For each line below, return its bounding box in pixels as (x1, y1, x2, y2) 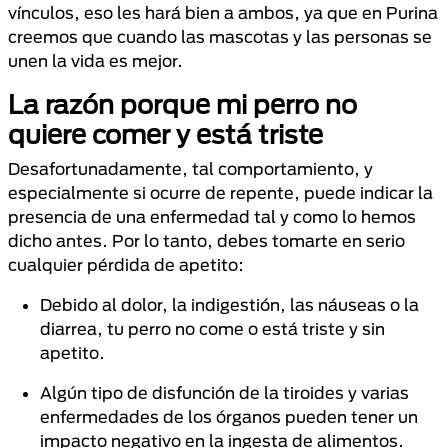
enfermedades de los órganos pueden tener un (40, 407, 418, 426)
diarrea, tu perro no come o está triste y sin (40, 319, 385, 338)
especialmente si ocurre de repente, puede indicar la (8, 183, 433, 202)
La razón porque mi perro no (8, 89, 357, 119)
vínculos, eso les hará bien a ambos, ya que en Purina (8, 3, 438, 22)
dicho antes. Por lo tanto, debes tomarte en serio (8, 231, 405, 250)
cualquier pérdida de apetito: (8, 255, 244, 274)
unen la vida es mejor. (8, 51, 183, 70)
